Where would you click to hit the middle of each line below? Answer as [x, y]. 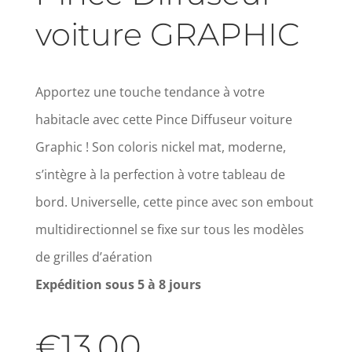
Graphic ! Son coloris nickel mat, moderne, [160, 147]
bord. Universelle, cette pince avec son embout [174, 202]
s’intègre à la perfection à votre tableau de [160, 175]
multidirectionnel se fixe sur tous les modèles [169, 230]
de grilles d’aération [93, 257]
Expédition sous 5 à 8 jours [118, 285]
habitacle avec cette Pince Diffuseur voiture [163, 120]
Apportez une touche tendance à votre [150, 92]
